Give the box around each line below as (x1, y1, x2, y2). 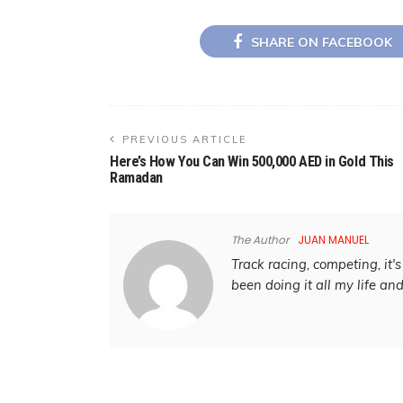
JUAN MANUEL (298, 231, 369, 247)
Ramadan (110, 168, 163, 186)
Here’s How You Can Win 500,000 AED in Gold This (110, 152, 394, 170)
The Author (231, 231, 289, 247)
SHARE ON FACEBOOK (250, 33, 392, 50)
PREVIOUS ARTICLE (122, 132, 247, 146)
